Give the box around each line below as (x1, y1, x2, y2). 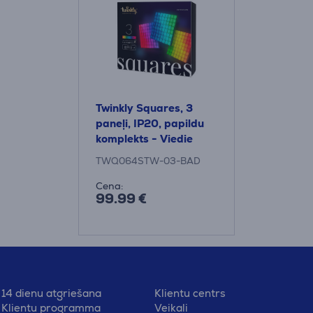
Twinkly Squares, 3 (96, 101, 193, 115)
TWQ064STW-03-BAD (96, 154, 201, 167)
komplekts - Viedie (96, 132, 193, 145)
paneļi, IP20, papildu (96, 117, 204, 130)
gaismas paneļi (96, 147, 175, 161)
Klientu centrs (154, 286, 226, 300)
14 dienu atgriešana (1, 286, 102, 300)
